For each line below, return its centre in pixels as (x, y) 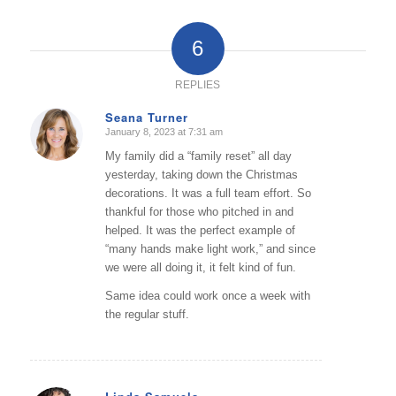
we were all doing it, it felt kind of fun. (200, 268)
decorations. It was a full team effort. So (208, 194)
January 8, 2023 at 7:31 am (164, 132)
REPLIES (198, 85)
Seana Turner (146, 118)
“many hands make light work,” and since (210, 249)
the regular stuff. (147, 315)
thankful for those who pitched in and (199, 212)
